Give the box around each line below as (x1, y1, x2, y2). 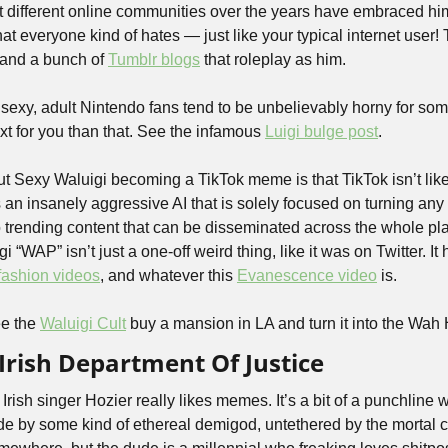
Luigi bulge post (265, 123, 378, 140)
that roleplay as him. (200, 51, 350, 68)
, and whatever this (100, 267, 237, 284)
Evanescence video (237, 267, 377, 284)
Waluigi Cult (40, 315, 126, 332)
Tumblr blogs (108, 51, 200, 68)
